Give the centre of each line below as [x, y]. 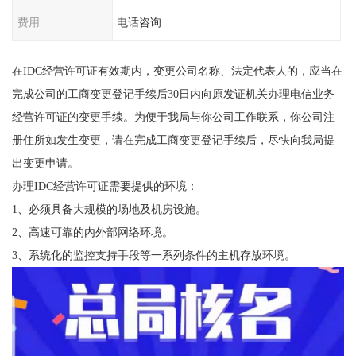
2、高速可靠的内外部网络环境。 [92, 232]
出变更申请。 [45, 163]
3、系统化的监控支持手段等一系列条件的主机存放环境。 [153, 255]
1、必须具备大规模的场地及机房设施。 [109, 209]
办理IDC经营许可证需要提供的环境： [104, 186]
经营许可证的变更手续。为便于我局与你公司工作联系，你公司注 [173, 116]
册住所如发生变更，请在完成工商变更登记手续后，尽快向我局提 [173, 139]
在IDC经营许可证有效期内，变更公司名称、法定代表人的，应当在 [177, 70]
